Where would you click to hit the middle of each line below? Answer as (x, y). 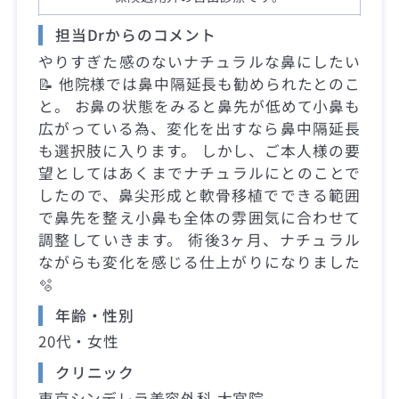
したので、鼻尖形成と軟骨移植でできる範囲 (199, 195)
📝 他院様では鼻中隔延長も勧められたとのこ (199, 83)
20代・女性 (79, 341)
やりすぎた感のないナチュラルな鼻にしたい (199, 61)
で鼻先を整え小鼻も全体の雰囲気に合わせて (199, 217)
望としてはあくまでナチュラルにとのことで (199, 172)
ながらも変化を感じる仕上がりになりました (199, 261)
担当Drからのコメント (136, 35)
